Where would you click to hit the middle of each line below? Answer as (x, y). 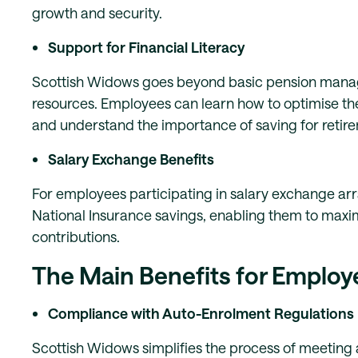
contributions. (76, 237)
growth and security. (97, 13)
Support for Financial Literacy (146, 47)
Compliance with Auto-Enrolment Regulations (201, 313)
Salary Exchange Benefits (131, 159)
